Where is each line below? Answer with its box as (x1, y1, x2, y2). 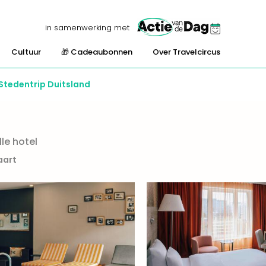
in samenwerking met (45, 21, 130, 33)
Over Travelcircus (153, 46, 220, 58)
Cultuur (11, 46, 41, 58)
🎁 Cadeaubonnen (61, 46, 132, 58)
